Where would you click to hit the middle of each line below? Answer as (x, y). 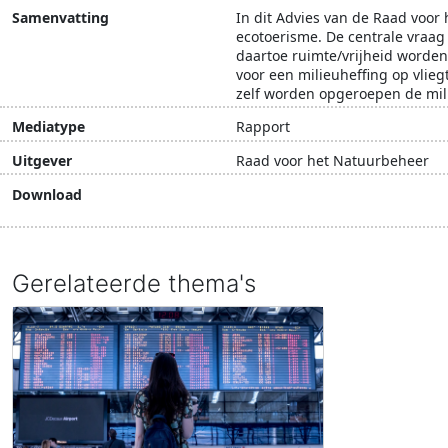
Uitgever (42, 161)
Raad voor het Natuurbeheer (332, 161)
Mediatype (48, 127)
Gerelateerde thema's (134, 283)
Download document (341, 204)
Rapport (263, 127)
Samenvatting (60, 17)
